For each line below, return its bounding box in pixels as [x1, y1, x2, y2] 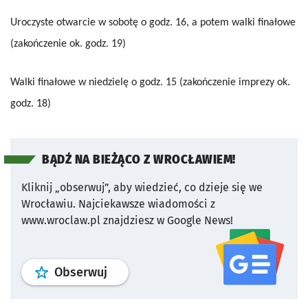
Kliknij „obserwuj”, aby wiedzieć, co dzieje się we [21, 180, 263, 194]
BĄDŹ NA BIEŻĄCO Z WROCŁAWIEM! [42, 152, 236, 167]
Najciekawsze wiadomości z [78, 197, 215, 210]
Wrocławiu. [21, 197, 76, 210]
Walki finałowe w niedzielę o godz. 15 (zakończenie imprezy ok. [10, 76, 290, 88]
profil [107, 263, 137, 279]
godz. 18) [10, 98, 51, 109]
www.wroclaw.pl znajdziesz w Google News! [21, 213, 233, 227]
